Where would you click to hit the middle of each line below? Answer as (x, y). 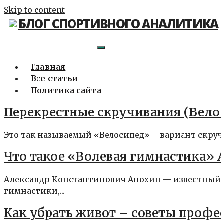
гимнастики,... (34, 191)
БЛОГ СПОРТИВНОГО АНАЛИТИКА (118, 23)
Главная (48, 67)
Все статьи (54, 78)
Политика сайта (66, 90)
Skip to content (34, 10)
